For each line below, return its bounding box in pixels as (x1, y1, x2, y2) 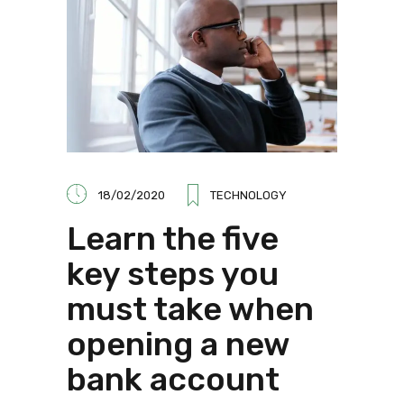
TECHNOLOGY (210, 188, 287, 202)
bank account (67, 359, 280, 399)
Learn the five (67, 218, 279, 258)
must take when (67, 289, 314, 328)
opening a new (67, 324, 289, 363)
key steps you (67, 253, 279, 293)
